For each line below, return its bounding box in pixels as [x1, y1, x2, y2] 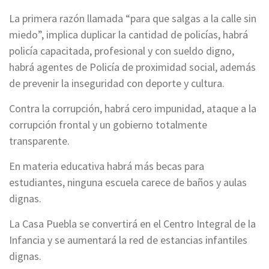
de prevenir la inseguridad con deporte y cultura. [9, 76, 225, 91]
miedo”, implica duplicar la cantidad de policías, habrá [9, 28, 248, 42]
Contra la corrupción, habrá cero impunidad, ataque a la [9, 101, 256, 116]
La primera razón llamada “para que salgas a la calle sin [9, 11, 256, 26]
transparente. [9, 134, 70, 148]
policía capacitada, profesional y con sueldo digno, [9, 44, 234, 58]
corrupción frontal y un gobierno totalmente [9, 118, 207, 132]
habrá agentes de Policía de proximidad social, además [9, 60, 256, 74]
